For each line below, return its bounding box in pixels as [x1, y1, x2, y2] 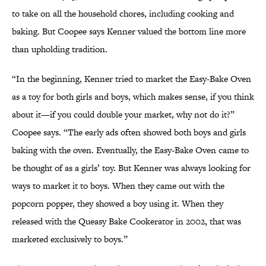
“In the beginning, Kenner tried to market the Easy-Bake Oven [12, 72, 251, 85]
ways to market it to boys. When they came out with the [12, 179, 224, 192]
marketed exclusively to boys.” [12, 233, 128, 246]
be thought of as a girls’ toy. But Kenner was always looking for [12, 161, 251, 175]
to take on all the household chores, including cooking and [12, 7, 234, 20]
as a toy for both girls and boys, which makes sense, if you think [12, 90, 254, 103]
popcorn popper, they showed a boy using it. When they [12, 197, 223, 210]
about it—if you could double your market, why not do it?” [12, 108, 235, 121]
